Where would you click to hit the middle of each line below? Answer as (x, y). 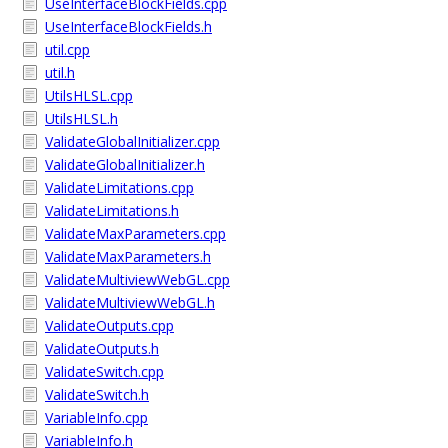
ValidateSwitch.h (97, 394)
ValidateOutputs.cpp (109, 325)
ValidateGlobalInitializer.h (125, 164)
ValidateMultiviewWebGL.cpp (137, 279)
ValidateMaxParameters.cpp (135, 233)
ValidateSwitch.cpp (104, 371)
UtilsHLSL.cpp (89, 95)
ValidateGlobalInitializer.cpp (132, 141)
